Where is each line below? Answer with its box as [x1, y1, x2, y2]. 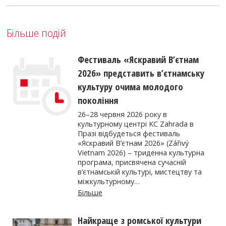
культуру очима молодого [77, 80, 183, 93]
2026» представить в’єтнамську [77, 66, 204, 79]
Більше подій [7, 26, 67, 40]
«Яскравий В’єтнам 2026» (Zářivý [77, 138, 189, 148]
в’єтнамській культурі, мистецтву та [77, 167, 202, 177]
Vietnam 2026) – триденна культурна [77, 148, 204, 158]
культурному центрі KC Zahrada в [77, 119, 194, 129]
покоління [77, 93, 118, 106]
